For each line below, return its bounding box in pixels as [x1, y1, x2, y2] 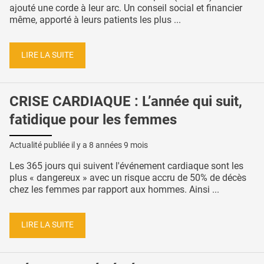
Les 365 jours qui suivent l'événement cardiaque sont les [9, 160, 243, 171]
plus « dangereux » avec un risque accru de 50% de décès [9, 171, 246, 183]
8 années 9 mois [89, 140, 148, 150]
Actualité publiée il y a [9, 140, 89, 150]
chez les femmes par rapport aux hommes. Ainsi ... [9, 183, 219, 195]
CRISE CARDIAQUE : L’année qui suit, [9, 93, 242, 110]
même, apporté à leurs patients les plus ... [9, 14, 181, 25]
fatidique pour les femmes [9, 111, 177, 128]
